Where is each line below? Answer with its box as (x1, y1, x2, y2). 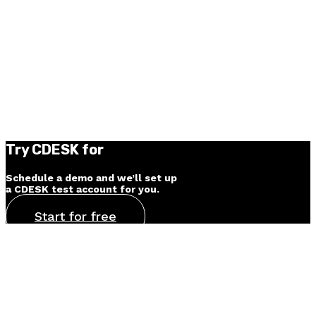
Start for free (35, 209, 116, 224)
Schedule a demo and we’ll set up (6, 172, 177, 184)
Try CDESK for (6, 141, 104, 159)
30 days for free (107, 141, 221, 159)
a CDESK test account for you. (6, 183, 159, 195)
